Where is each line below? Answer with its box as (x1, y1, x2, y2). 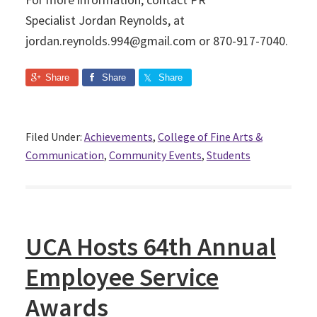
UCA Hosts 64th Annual (25, 231, 276, 263)
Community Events (108, 148, 202, 162)
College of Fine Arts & (157, 129, 263, 144)
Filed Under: (25, 129, 84, 144)
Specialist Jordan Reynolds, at (25, 12, 185, 28)
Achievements (83, 129, 153, 144)
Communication (25, 148, 104, 162)
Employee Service (25, 261, 219, 293)
